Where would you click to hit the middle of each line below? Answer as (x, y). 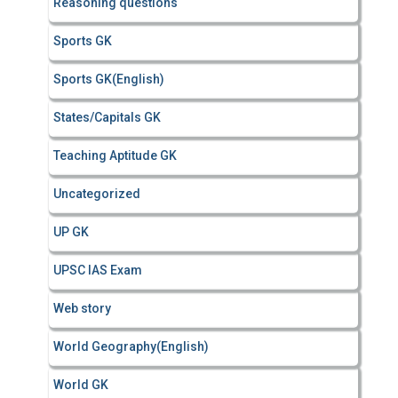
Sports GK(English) (109, 79)
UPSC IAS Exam (98, 270)
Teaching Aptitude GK (115, 155)
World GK (81, 385)
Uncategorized (97, 194)
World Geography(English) (131, 346)
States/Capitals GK (107, 117)
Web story (82, 308)
